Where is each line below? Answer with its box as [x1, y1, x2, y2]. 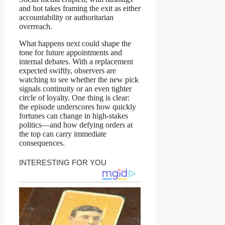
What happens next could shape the [19, 39, 131, 48]
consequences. [19, 139, 65, 148]
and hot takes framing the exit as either [19, 4, 141, 13]
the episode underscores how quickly [19, 102, 136, 111]
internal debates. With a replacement [19, 57, 133, 66]
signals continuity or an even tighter [19, 84, 132, 93]
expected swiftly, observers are [19, 66, 116, 75]
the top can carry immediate [19, 130, 106, 139]
